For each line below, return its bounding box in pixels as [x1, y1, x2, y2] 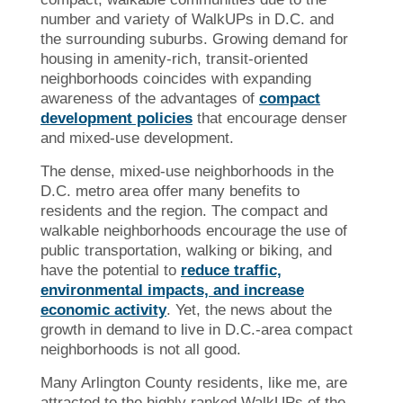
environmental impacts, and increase [40, 281, 304, 299]
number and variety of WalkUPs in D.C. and [40, 10, 334, 28]
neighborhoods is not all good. [40, 340, 246, 358]
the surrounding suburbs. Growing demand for [40, 30, 348, 48]
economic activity [40, 300, 166, 318]
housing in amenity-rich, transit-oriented [40, 49, 308, 67]
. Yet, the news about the [166, 300, 332, 318]
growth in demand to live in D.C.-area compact [40, 320, 353, 338]
